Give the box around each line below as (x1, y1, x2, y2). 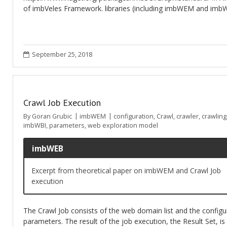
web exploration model (88, 121, 158, 130)
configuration (113, 112, 154, 121)
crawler (176, 112, 199, 121)
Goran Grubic (32, 112, 72, 121)
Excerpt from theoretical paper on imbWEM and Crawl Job (31, 166, 221, 176)
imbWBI (23, 121, 46, 130)
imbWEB (32, 143, 64, 154)
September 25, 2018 (32, 50, 92, 59)
